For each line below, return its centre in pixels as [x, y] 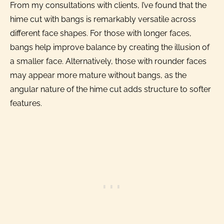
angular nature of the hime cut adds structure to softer [110, 89]
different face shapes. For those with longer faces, [101, 33]
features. [26, 103]
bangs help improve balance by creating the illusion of [110, 47]
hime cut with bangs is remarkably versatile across [103, 19]
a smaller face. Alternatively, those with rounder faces [108, 61]
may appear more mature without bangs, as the [98, 75]
